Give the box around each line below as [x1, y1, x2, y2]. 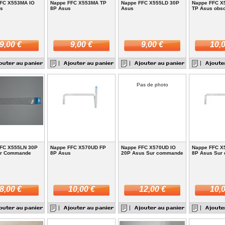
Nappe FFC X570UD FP [50, 145, 106, 150]
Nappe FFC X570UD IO [121, 145, 176, 150]
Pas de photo [136, 82, 168, 87]
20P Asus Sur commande [121, 150, 183, 156]
